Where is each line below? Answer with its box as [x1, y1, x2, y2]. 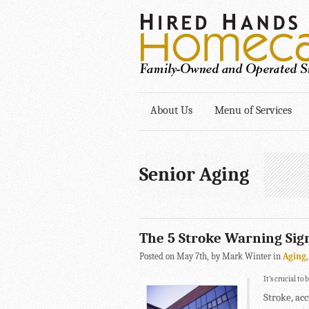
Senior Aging [139, 163, 249, 186]
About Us [150, 104, 192, 117]
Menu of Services [215, 104, 292, 117]
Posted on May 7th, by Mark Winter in [139, 251, 283, 261]
